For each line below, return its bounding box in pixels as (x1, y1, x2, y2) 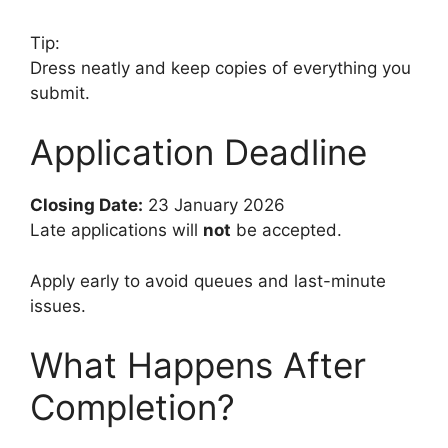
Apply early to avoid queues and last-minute (30, 270, 386, 291)
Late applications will (30, 220, 203, 241)
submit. (30, 82, 90, 103)
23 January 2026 (143, 195, 285, 216)
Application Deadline (30, 131, 367, 174)
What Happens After (30, 344, 366, 387)
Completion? (30, 386, 235, 429)
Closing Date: (30, 195, 143, 216)
